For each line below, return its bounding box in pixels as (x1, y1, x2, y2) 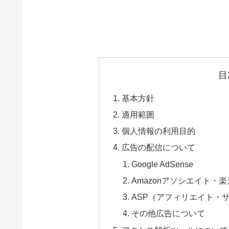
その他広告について (131, 209, 205, 218)
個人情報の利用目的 (121, 126, 195, 136)
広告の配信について (121, 143, 195, 152)
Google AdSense (131, 159, 194, 169)
